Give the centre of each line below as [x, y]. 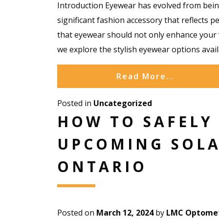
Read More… [145, 76]
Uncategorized [123, 103]
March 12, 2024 [125, 212]
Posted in [75, 103]
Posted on [77, 212]
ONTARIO [102, 166]
